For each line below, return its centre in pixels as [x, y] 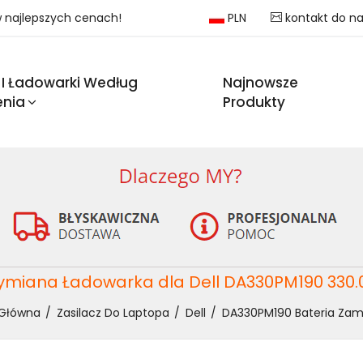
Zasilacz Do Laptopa [113, 313]
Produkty [254, 102]
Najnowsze [261, 83]
